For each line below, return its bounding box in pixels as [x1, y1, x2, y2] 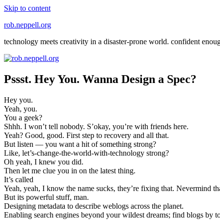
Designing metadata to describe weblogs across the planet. [4, 201, 184, 210]
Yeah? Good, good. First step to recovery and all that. [4, 131, 169, 139]
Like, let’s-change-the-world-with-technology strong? [4, 148, 169, 157]
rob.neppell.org [4, 21, 51, 29]
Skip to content [4, 4, 51, 12]
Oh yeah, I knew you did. [4, 157, 83, 166]
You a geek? [4, 113, 42, 122]
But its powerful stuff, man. [4, 192, 89, 201]
